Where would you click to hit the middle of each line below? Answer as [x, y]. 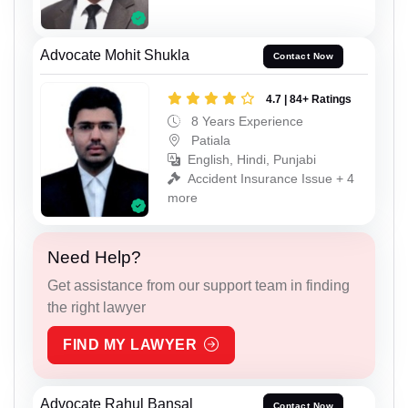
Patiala [209, 140]
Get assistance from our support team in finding [199, 286]
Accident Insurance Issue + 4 [271, 178]
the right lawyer [97, 308]
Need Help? [94, 258]
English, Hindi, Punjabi [252, 159]
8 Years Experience [245, 121]
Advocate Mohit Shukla [115, 55]
